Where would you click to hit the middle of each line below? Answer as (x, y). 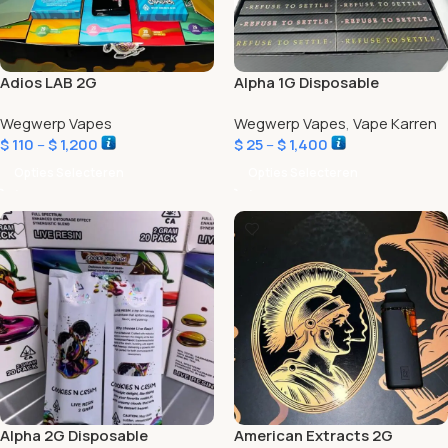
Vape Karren (395, 123)
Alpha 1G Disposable (306, 82)
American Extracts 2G (313, 435)
